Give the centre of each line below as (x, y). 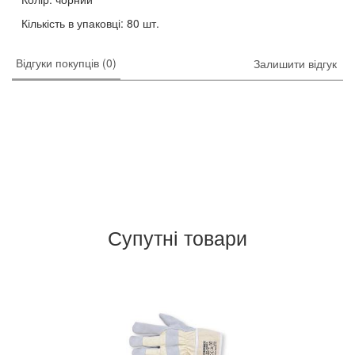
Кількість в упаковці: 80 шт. (90, 23)
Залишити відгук (295, 63)
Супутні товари (177, 237)
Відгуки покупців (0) (66, 63)
